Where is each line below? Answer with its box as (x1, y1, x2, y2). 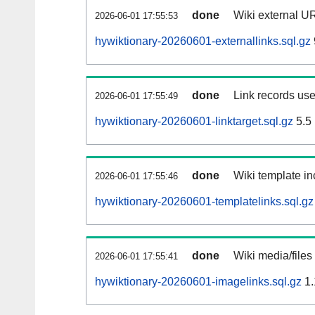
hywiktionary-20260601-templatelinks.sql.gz (95, 195, 314, 208)
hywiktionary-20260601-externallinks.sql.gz (95, 35, 311, 48)
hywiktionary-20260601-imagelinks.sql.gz (95, 276, 302, 288)
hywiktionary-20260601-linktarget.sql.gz (95, 115, 293, 128)
